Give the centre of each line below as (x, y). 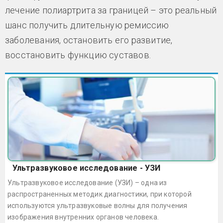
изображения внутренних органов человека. (83, 217)
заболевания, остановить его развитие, (89, 40)
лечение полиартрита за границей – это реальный (111, 10)
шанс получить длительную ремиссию (87, 25)
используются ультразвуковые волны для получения (98, 206)
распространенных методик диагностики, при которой (100, 194)
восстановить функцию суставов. (78, 55)
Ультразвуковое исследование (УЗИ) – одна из (87, 183)
